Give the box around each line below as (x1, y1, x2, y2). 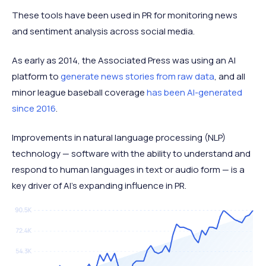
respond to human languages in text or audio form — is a (12, 163, 245, 176)
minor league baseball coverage (12, 86, 147, 99)
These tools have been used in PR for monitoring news (12, 9, 237, 22)
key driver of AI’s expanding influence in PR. (12, 179, 186, 192)
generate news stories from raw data (61, 70, 214, 83)
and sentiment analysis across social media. (12, 25, 195, 38)
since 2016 (12, 102, 56, 115)
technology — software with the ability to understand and (12, 147, 251, 160)
